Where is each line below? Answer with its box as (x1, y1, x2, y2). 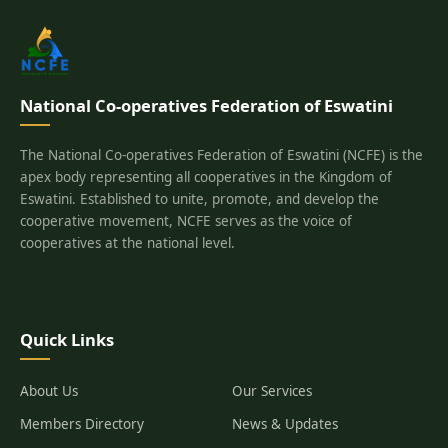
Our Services (231, 382, 312, 400)
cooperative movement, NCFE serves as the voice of (20, 212, 352, 230)
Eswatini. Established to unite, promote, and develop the (20, 190, 379, 208)
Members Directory (20, 415, 144, 433)
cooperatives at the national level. (20, 234, 235, 252)
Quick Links (20, 328, 114, 351)
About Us (20, 382, 78, 400)
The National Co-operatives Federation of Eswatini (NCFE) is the (20, 146, 423, 164)
